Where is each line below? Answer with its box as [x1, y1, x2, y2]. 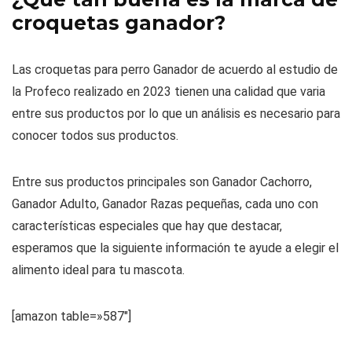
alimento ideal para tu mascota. [12, 262, 185, 278]
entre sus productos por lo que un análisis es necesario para [12, 106, 340, 122]
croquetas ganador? [12, 11, 225, 35]
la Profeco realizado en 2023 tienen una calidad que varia [12, 84, 325, 100]
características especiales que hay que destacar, [12, 218, 282, 234]
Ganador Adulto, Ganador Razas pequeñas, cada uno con [12, 196, 318, 212]
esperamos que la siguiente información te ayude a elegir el [12, 240, 339, 256]
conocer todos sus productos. [12, 128, 178, 144]
